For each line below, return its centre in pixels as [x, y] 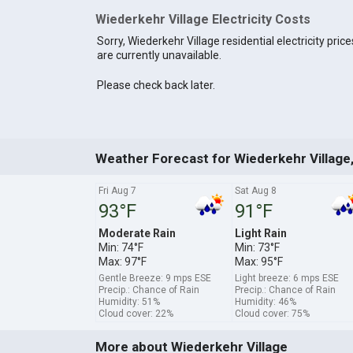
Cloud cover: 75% [272, 313]
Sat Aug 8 [255, 190]
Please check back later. [156, 85]
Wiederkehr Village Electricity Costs [203, 19]
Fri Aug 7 [117, 190]
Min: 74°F [121, 247]
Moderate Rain [137, 233]
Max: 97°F [122, 261]
